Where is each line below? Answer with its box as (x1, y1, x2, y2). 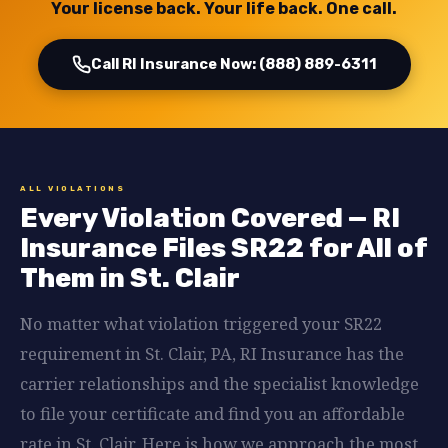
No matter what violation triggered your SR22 (20, 312, 382, 335)
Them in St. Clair (20, 262, 240, 294)
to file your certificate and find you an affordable (20, 402, 405, 425)
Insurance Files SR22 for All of (20, 232, 428, 264)
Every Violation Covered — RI (20, 202, 400, 234)
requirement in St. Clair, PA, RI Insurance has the (20, 342, 404, 365)
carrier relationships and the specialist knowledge (20, 372, 419, 395)
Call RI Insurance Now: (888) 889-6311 (90, 55, 377, 73)
